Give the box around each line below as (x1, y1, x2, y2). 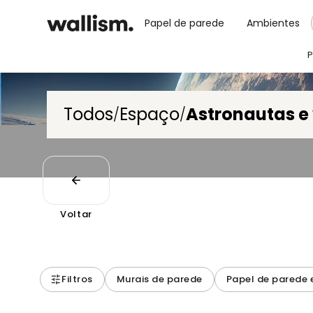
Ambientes (247, 16, 300, 30)
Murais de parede (116, 272, 203, 286)
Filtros (61, 272, 93, 286)
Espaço (119, 103, 180, 126)
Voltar (60, 208, 92, 221)
